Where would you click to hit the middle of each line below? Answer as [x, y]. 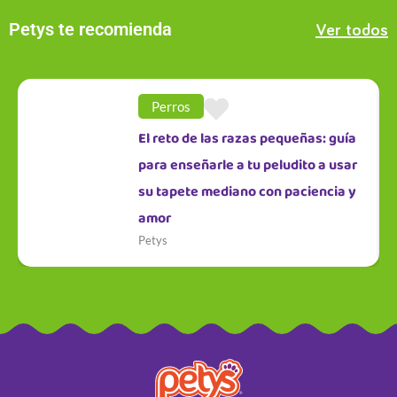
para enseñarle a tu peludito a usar [248, 165]
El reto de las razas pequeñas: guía [248, 138]
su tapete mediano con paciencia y [248, 191]
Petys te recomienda [90, 29]
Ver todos [352, 31]
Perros [171, 106]
